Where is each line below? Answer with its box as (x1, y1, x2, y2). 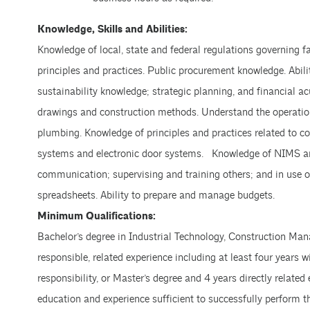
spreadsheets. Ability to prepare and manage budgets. (37, 189, 275, 202)
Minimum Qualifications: (37, 210, 156, 223)
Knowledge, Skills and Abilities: (37, 23, 188, 36)
